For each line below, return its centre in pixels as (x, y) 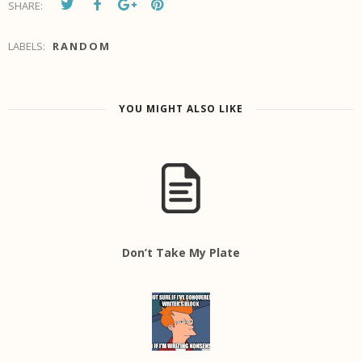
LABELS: (28, 46)
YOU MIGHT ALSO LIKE (181, 109)
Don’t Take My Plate (181, 253)
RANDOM (82, 46)
